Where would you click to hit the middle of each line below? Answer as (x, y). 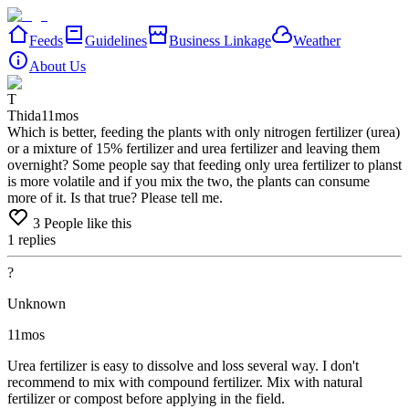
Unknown (37, 304)
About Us (58, 66)
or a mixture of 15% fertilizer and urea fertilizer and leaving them (194, 148)
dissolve (172, 366)
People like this (88, 223)
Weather (317, 41)
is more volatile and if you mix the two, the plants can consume (189, 181)
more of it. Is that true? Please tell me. (115, 198)
